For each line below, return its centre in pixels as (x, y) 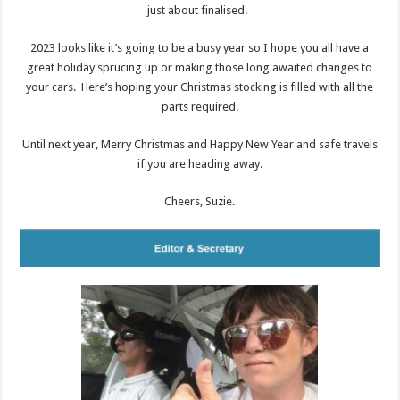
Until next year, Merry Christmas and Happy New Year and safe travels (200, 145)
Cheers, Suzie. (200, 202)
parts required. (200, 107)
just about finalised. (200, 11)
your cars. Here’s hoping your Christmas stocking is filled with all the (200, 87)
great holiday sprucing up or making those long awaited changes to (200, 68)
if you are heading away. (200, 164)
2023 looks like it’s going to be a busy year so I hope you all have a (200, 48)
